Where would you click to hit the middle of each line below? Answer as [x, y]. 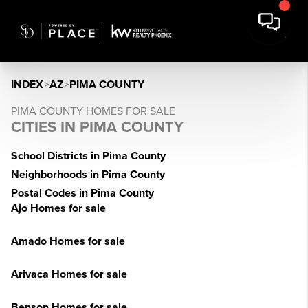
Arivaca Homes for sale [69, 274]
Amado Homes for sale [68, 241]
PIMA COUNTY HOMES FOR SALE [93, 111]
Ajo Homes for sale [58, 208]
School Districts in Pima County [88, 156]
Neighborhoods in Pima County [88, 175]
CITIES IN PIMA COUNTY [97, 127]
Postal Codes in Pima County [82, 193]
